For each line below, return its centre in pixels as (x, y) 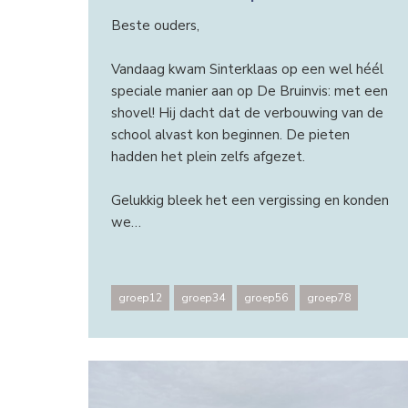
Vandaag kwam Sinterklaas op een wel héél (247, 69)
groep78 (328, 298)
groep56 (265, 298)
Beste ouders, (155, 25)
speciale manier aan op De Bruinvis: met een (249, 91)
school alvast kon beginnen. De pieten (230, 134)
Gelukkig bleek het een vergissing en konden (250, 200)
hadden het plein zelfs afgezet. (208, 156)
